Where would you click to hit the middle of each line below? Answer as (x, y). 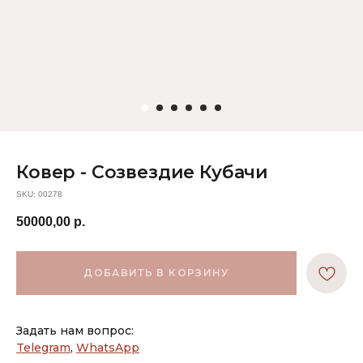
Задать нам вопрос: (75, 331)
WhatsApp (108, 348)
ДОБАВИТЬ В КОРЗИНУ (156, 273)
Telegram (43, 348)
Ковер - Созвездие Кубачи (143, 172)
